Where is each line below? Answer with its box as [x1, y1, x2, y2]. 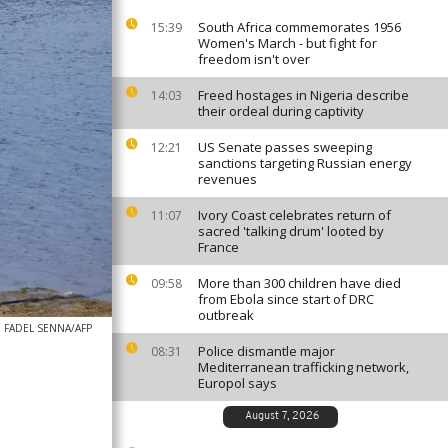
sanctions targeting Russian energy [198, 154, 412, 172]
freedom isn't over [198, 50, 310, 68]
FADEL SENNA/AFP [4, 321, 92, 335]
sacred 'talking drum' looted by [198, 222, 384, 240]
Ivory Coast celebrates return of [198, 206, 391, 224]
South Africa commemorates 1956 [198, 18, 401, 36]
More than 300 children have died [198, 274, 401, 292]
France [198, 238, 239, 256]
